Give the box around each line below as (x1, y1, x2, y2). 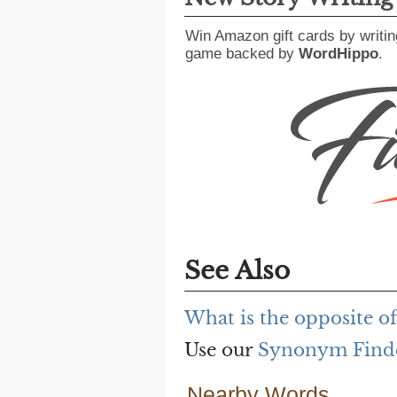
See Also (184, 255, 290, 287)
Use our (184, 339, 258, 362)
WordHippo (299, 44, 378, 62)
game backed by (185, 44, 299, 62)
